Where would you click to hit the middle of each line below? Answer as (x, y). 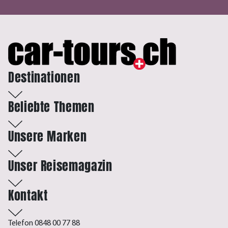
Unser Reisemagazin (60, 166)
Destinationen (44, 78)
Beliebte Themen (51, 107)
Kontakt (28, 196)
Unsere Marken (48, 137)
